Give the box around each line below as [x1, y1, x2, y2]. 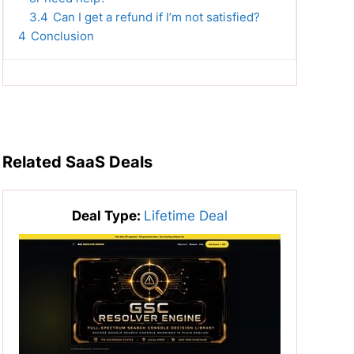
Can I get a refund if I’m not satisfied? [52, 9, 260, 25]
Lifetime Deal [143, 208, 228, 224]
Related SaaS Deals [2, 153, 153, 172]
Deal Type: [71, 208, 144, 224]
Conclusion [30, 28, 94, 44]
